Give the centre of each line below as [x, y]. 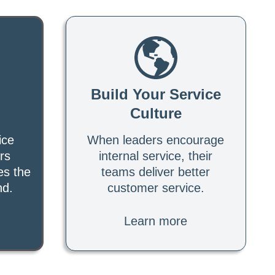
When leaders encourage [156, 140]
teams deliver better [156, 172]
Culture [156, 113]
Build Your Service [156, 94]
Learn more [156, 221]
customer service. [156, 188]
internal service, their [156, 156]
